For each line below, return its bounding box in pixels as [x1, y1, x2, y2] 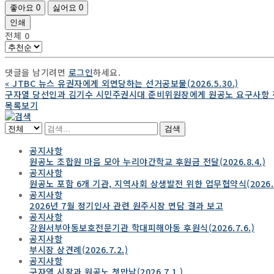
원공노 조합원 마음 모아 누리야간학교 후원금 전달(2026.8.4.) [29, 155, 265, 168]
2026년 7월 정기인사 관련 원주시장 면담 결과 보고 [29, 199, 223, 212]
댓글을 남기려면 [5, 65, 68, 78]
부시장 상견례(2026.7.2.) [29, 243, 128, 256]
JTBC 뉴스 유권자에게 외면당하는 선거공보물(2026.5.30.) [12, 76, 239, 89]
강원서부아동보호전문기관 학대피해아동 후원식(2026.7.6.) [29, 221, 254, 234]
